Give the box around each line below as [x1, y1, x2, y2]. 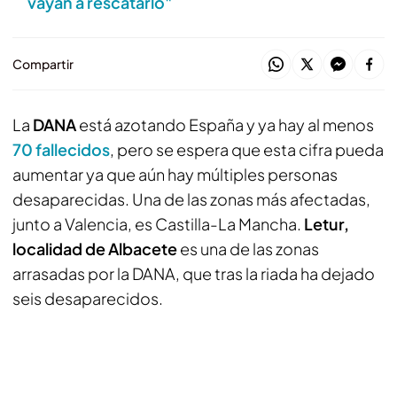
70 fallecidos [12, 139, 110, 160]
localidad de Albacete [12, 238, 180, 259]
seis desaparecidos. [12, 288, 163, 308]
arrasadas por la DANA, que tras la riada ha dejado [12, 263, 375, 284]
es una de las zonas [180, 238, 319, 259]
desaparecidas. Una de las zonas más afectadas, [12, 189, 370, 209]
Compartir [12, 56, 74, 72]
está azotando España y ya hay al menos [76, 114, 374, 135]
